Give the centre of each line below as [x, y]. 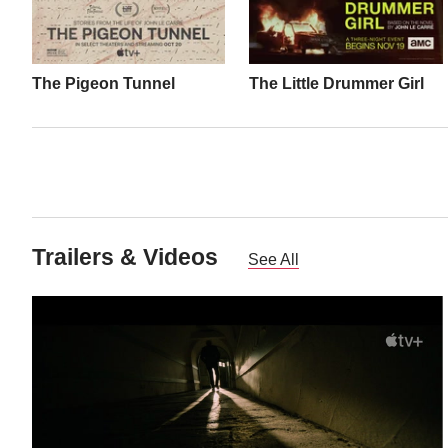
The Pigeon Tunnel [103, 83]
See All [273, 259]
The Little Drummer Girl [337, 83]
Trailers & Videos [128, 256]
